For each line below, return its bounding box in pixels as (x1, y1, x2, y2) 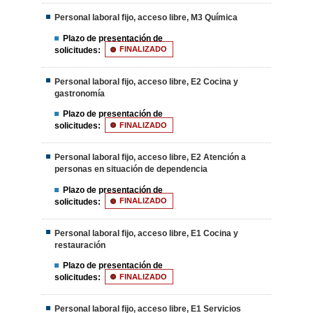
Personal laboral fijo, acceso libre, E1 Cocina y (54, 228, 239, 238)
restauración (54, 240, 106, 250)
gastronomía (54, 88, 105, 99)
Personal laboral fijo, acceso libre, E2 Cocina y (54, 76, 239, 87)
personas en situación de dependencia (54, 164, 208, 175)
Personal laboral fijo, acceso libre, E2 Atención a (54, 152, 247, 163)
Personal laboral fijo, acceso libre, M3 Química (54, 13, 238, 23)
